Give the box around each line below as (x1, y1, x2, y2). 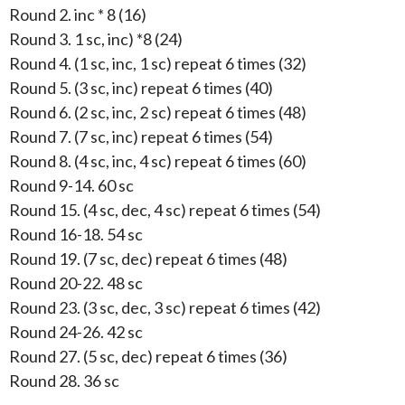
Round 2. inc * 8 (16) (9, 4, 146, 24)
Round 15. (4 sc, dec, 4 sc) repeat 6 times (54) (9, 199, 321, 220)
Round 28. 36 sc (9, 370, 119, 391)
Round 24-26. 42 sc (9, 321, 143, 342)
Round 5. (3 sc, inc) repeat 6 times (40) (9, 77, 273, 98)
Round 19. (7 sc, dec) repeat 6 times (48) (9, 248, 287, 268)
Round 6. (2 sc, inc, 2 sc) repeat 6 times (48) (9, 101, 306, 122)
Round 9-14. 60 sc (9, 174, 134, 195)
